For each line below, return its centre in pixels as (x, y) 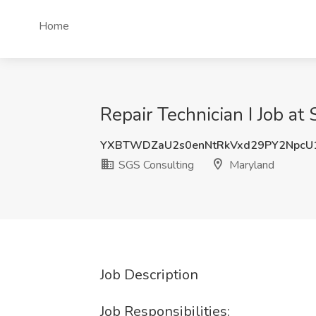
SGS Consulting (155, 165)
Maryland (250, 165)
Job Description (149, 275)
